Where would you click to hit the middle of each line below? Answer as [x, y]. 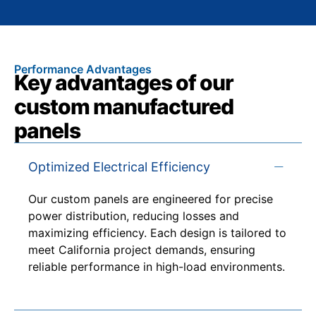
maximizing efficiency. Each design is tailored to [157, 232]
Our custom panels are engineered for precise [151, 199]
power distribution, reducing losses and [134, 215]
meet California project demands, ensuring [142, 249]
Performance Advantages [83, 69]
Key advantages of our [124, 82]
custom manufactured [124, 106]
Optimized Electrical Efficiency [119, 166]
